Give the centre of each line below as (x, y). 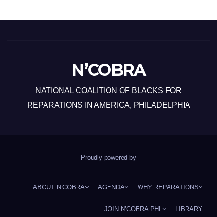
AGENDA (111, 187)
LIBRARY (189, 209)
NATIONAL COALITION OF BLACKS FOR (108, 90)
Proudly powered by (108, 158)
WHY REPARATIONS (168, 187)
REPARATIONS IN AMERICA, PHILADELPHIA (108, 105)
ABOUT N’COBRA (59, 187)
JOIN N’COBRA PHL (133, 209)
